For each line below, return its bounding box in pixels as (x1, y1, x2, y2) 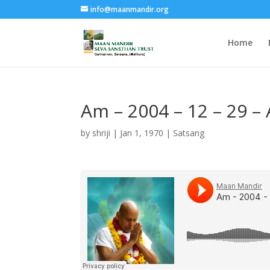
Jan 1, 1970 (120, 127, 164, 139)
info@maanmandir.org (90, 4, 169, 14)
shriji (92, 127, 111, 139)
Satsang (173, 127, 205, 139)
